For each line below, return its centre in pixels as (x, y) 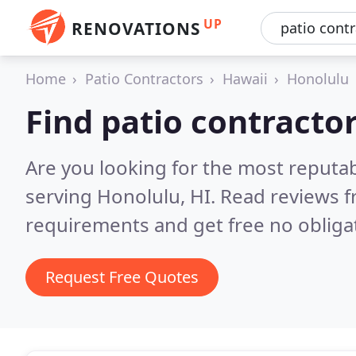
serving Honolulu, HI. (123, 196)
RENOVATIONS (136, 29)
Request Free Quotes (122, 277)
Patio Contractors (144, 79)
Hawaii (245, 79)
